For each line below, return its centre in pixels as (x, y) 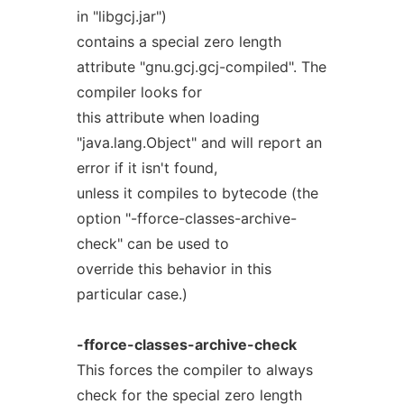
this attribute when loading (168, 117)
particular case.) (132, 294)
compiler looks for (139, 92)
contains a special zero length (179, 41)
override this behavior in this (174, 269)
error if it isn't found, (147, 168)
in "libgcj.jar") (121, 16)
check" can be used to (152, 243)
